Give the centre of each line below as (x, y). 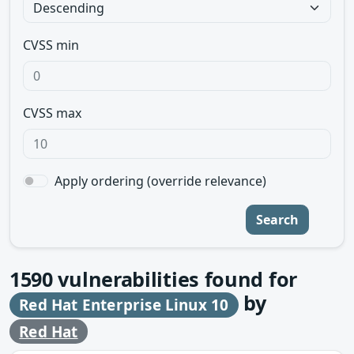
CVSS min (51, 45)
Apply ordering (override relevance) (160, 181)
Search (277, 220)
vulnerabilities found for (175, 279)
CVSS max (52, 113)
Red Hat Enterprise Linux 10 (124, 305)
